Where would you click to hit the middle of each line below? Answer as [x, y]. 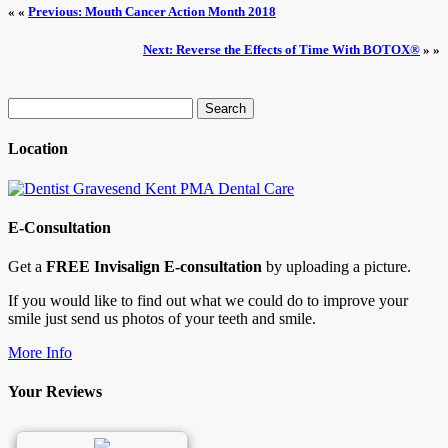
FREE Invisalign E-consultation [154, 267]
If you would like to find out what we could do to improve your [208, 301]
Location [38, 149]
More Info [40, 353]
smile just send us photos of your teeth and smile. [162, 319]
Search [28, 106]
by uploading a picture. [336, 267]
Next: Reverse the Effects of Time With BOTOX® [281, 49]
